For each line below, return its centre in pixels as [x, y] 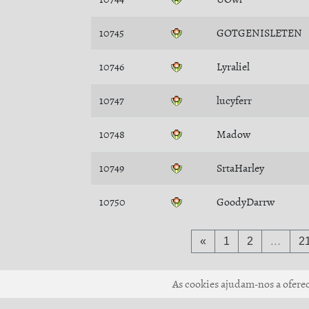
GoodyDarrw [246, 202]
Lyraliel [233, 67]
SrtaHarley [240, 168]
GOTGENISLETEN [259, 33]
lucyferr [234, 101]
